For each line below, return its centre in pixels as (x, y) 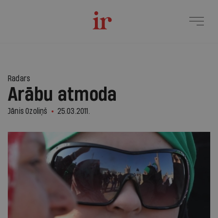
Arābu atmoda (63, 95)
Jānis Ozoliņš (28, 111)
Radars (19, 79)
